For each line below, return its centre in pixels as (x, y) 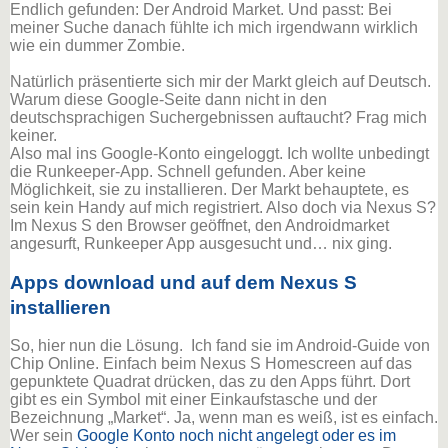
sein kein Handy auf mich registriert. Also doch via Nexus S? (223, 208)
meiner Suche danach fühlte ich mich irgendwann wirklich (214, 28)
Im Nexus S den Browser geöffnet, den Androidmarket (199, 226)
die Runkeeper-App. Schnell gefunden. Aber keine (188, 172)
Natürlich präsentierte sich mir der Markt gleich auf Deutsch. (220, 82)
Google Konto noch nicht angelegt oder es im (236, 436)
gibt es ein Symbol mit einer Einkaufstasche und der (193, 400)
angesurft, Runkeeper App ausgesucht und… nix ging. (201, 244)
